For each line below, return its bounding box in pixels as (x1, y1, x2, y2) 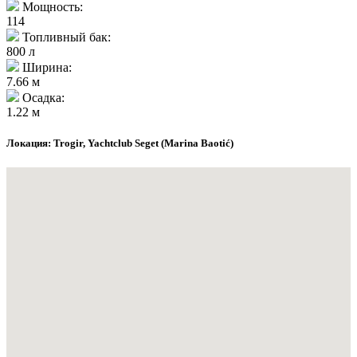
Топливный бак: (19, 29, 111, 44)
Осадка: (19, 90, 65, 104)
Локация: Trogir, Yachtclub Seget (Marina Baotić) (6, 137, 233, 150)
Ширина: (19, 60, 72, 74)
